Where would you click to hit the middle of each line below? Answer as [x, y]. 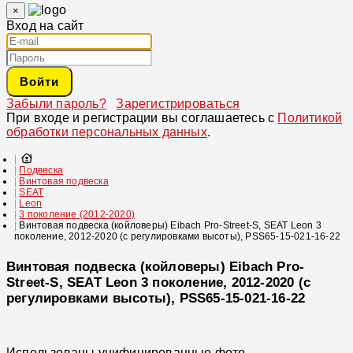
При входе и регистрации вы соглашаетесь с [142, 118]
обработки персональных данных [107, 132]
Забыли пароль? [56, 104]
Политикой [310, 118]
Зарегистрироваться [178, 104]
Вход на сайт [45, 26]
